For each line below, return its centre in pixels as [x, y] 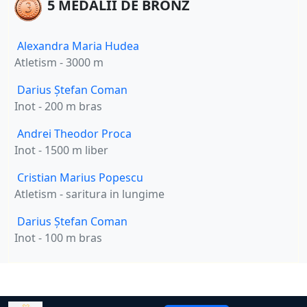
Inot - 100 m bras [58, 238]
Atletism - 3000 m [59, 63]
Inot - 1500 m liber [61, 150]
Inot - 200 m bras [58, 107]
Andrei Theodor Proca [74, 134]
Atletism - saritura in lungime [89, 194]
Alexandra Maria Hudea [78, 46]
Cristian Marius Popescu [80, 178]
